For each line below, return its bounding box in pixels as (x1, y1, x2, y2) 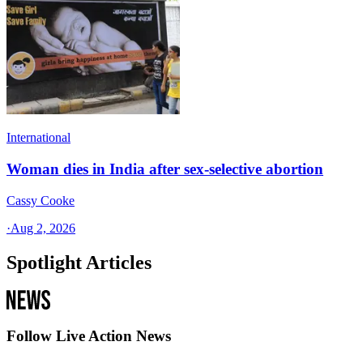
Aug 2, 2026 (11, 220, 75, 235)
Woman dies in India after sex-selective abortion (6, 160, 323, 178)
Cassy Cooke (6, 193, 75, 207)
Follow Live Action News (6, 327, 171, 345)
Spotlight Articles (6, 251, 152, 273)
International (6, 130, 70, 145)
